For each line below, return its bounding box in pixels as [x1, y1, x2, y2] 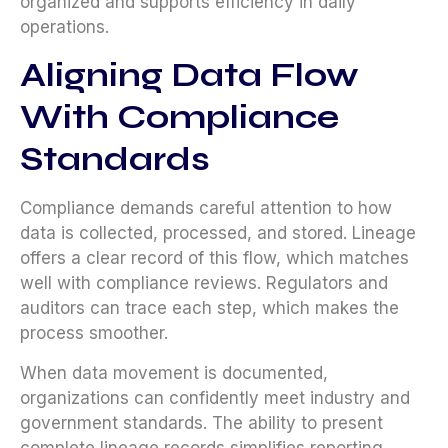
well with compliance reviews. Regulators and [20, 273, 388, 294]
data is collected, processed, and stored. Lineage [20, 223, 416, 244]
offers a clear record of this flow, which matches [20, 248, 409, 269]
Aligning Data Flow [20, 55, 359, 96]
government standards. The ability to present [20, 412, 383, 433]
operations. [20, 16, 109, 37]
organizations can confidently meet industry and [20, 387, 410, 408]
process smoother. [20, 323, 168, 344]
